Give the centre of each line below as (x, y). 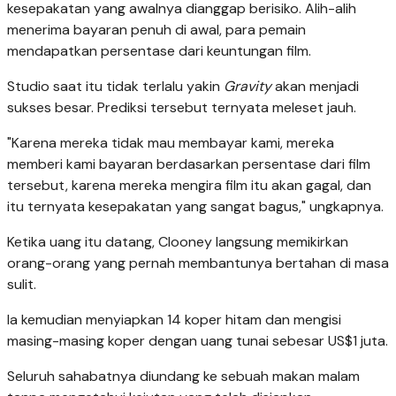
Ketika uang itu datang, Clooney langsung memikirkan (178, 241)
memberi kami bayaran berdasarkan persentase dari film (189, 164)
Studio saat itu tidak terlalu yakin (115, 86)
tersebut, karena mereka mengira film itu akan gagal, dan (189, 185)
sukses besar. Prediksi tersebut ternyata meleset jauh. (182, 107)
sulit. (22, 284)
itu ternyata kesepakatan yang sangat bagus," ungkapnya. (195, 206)
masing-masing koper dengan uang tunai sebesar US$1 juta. (198, 340)
